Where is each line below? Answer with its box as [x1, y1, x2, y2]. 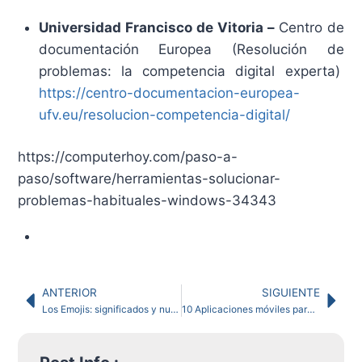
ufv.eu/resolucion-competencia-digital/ [38, 106, 290, 123]
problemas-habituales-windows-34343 [18, 192, 277, 209]
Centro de [278, 19, 344, 36]
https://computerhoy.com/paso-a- [18, 149, 238, 166]
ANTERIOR [42, 285, 98, 299]
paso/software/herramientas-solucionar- [18, 170, 281, 187]
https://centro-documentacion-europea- [38, 84, 300, 101]
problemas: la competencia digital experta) [38, 62, 344, 79]
